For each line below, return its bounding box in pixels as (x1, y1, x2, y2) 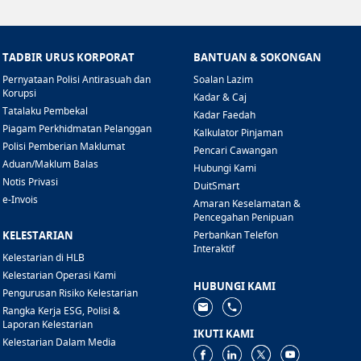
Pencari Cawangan (193, 143, 277, 158)
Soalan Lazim (193, 73, 253, 87)
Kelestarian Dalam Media (2, 335, 116, 350)
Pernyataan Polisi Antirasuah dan (2, 73, 151, 87)
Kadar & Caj (193, 90, 247, 105)
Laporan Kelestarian (2, 317, 93, 332)
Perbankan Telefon (193, 228, 278, 243)
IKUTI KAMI (193, 326, 254, 342)
